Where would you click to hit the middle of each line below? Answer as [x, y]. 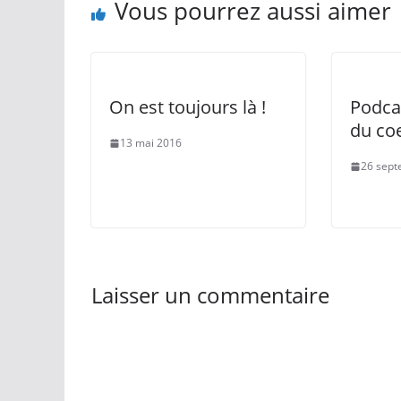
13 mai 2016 [151, 143]
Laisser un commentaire [210, 295]
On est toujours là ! [188, 107]
